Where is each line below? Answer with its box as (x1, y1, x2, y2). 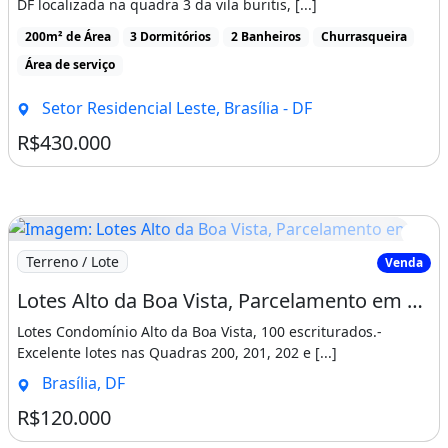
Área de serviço (24, 56, 115, 74)
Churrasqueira (320, 28, 407, 46)
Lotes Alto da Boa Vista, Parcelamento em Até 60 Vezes (407, 287, 423, 315)
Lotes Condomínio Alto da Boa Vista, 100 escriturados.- (17, 322, 382, 342)
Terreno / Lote (26, 252, 119, 272)
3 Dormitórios (130, 28, 212, 46)
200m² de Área (24, 28, 111, 46)
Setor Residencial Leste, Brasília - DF (37, 96, 312, 119)
